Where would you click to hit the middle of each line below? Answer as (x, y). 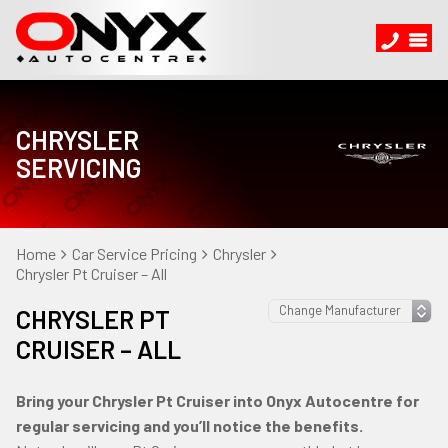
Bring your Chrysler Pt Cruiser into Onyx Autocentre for (217, 400)
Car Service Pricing (134, 253)
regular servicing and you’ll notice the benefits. (189, 425)
